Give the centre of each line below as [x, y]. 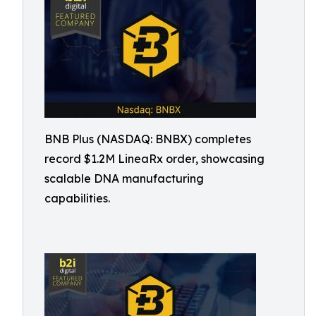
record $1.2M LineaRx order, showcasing [154, 159]
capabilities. [77, 198]
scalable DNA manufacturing [124, 178]
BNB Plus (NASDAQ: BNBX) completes [148, 139]
